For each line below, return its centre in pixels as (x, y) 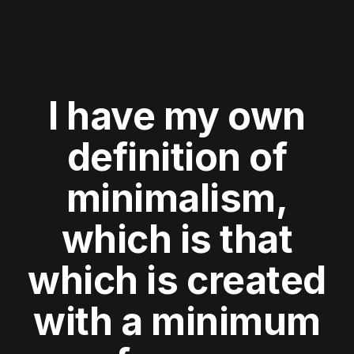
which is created (177, 281)
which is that (177, 239)
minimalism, (177, 198)
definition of (177, 157)
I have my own (177, 116)
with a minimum (177, 322)
